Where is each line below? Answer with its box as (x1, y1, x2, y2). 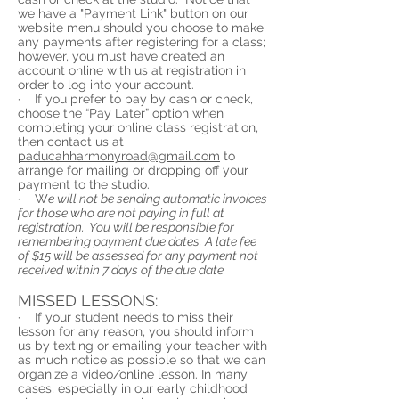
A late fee (205, 234, 256, 248)
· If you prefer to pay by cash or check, (18, 92, 253, 106)
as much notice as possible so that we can (18, 353, 265, 367)
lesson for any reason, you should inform (18, 324, 254, 338)
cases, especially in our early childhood (18, 381, 248, 395)
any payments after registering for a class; (18, 35, 265, 49)
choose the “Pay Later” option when (18, 106, 224, 120)
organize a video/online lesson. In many (18, 367, 248, 381)
